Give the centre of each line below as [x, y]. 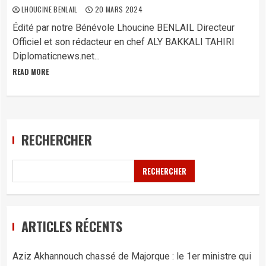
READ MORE [31, 72]
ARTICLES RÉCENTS [72, 226]
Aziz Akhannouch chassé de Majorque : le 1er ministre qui [132, 256]
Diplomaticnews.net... [56, 56]
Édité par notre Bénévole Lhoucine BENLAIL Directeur [123, 28]
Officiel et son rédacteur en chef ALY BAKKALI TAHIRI [123, 42]
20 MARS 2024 [118, 9]
